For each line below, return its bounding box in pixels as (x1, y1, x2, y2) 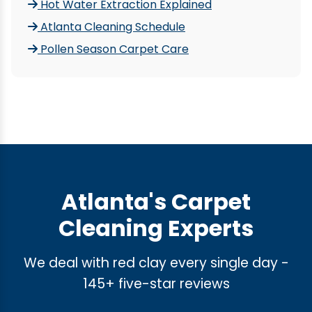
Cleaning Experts (58, 212, 253, 244)
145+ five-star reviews (82, 274, 230, 293)
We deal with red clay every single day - (23, 253, 289, 272)
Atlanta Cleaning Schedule (38, 19, 185, 35)
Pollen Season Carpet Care (38, 41, 189, 57)
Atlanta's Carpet (61, 186, 251, 217)
